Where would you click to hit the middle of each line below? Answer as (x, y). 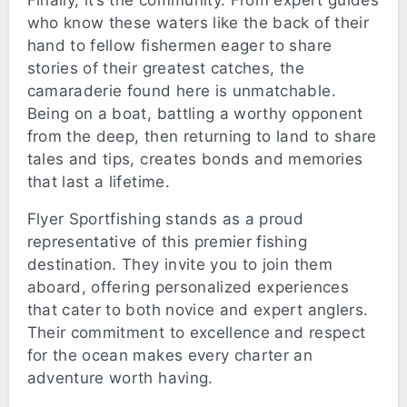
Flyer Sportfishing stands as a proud (165, 219)
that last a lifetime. (98, 182)
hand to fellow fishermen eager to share (179, 46)
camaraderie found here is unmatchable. (181, 91)
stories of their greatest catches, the (165, 69)
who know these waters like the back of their (198, 23)
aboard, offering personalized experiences (188, 288)
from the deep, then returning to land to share (202, 137)
